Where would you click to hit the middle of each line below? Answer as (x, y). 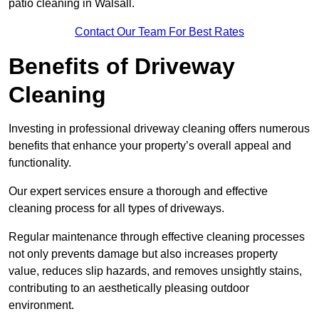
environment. (41, 305)
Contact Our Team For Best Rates (159, 32)
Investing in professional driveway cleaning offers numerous (159, 129)
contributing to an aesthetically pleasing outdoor (129, 288)
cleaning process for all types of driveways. (116, 209)
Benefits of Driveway (122, 67)
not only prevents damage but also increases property (143, 254)
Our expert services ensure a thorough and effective (138, 192)
